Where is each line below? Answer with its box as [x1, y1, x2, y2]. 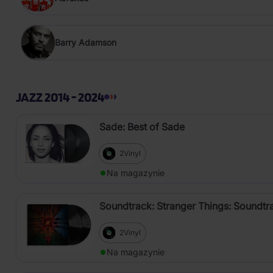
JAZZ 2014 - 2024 [16, 89, 104, 105]
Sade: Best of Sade [99, 121, 185, 133]
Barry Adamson [55, 37, 116, 48]
